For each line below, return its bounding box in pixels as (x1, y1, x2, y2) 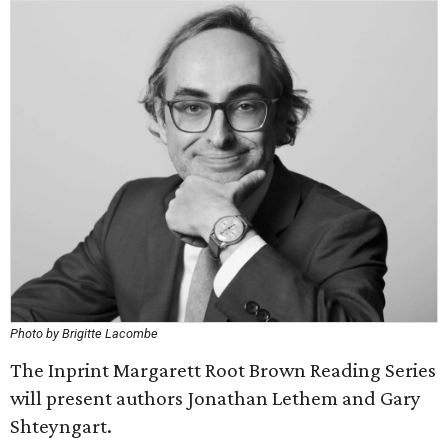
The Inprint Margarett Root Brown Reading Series (10, 358, 436, 382)
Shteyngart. (10, 414, 112, 438)
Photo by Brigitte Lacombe (10, 326, 158, 341)
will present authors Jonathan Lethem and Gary (10, 386, 421, 410)
